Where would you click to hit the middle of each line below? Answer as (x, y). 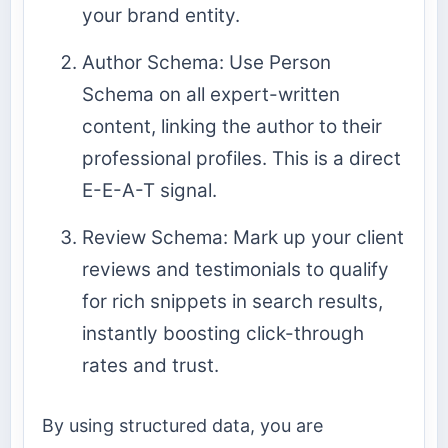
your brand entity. (161, 15)
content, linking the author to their (232, 126)
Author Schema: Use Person (206, 62)
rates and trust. (150, 365)
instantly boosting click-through (223, 333)
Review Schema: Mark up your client (243, 237)
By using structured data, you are (182, 426)
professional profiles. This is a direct (241, 158)
